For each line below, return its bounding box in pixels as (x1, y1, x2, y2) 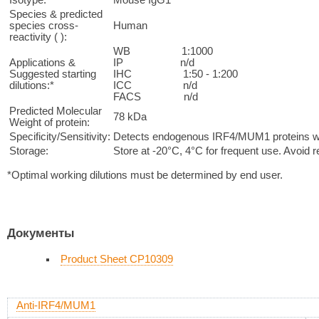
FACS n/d (113, 90, 198, 103)
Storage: (9, 145, 48, 157)
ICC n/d (113, 79, 197, 91)
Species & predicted (9, 8, 103, 20)
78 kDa (113, 110, 147, 122)
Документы (7, 226, 75, 241)
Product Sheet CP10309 (61, 253, 173, 265)
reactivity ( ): (9, 31, 67, 43)
